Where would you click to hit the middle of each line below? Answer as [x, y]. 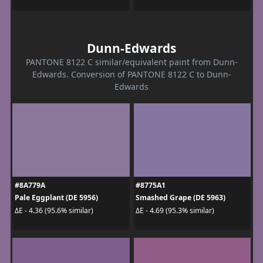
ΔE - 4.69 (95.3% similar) [175, 210]
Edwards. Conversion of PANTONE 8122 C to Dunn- [131, 75]
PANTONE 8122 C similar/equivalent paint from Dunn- [131, 62]
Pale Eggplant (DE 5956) [56, 198]
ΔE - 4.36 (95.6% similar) [54, 210]
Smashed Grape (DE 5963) [181, 198]
